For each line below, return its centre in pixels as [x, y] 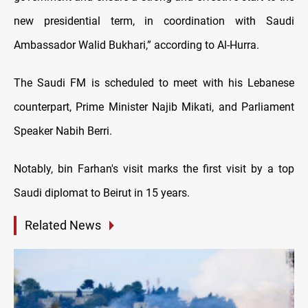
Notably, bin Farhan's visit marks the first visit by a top [154, 169]
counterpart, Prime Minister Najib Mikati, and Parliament [154, 107]
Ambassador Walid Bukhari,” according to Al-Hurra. [136, 45]
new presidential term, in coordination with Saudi [154, 21]
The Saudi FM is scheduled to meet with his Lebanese [154, 83]
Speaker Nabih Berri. [63, 131]
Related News [63, 225]
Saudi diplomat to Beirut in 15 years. [102, 193]
